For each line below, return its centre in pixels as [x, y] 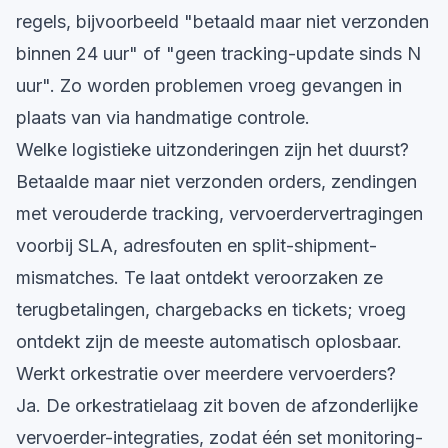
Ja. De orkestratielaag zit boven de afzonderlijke [217, 405]
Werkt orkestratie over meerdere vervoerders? [206, 373]
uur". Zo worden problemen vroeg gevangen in [209, 85]
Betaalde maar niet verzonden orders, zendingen [216, 181]
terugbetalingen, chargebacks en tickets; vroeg [211, 309]
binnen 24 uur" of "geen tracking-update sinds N [218, 53]
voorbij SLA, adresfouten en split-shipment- [196, 245]
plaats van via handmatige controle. [163, 117]
